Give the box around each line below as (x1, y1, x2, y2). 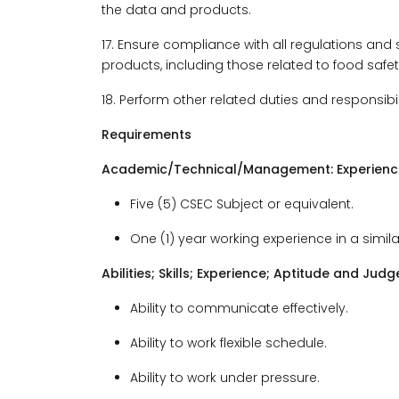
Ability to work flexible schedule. (130, 334, 327, 352)
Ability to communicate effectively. (130, 299, 348, 317)
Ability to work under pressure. (130, 369, 320, 387)
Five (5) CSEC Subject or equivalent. (130, 195, 354, 213)
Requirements (102, 126, 191, 143)
